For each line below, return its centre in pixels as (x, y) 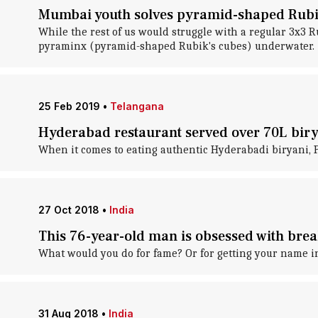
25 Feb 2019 (69, 106)
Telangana (137, 106)
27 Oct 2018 (68, 210)
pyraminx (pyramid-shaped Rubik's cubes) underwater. (176, 46)
